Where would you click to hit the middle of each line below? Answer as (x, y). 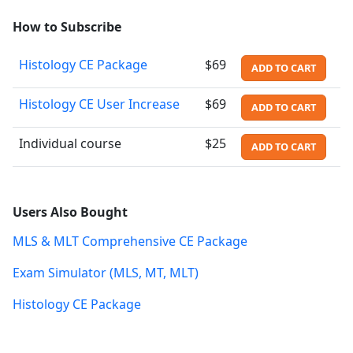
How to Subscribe (67, 26)
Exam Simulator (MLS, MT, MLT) (106, 272)
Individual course (70, 143)
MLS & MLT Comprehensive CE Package (130, 241)
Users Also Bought (70, 212)
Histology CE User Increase (99, 104)
